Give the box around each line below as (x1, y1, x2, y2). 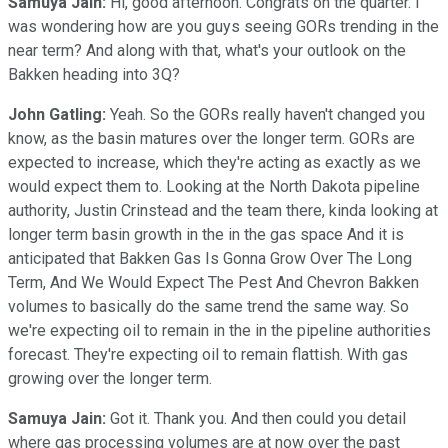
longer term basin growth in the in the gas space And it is (8, 224, 404, 244)
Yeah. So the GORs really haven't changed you (106, 104, 425, 124)
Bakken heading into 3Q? (8, 64, 180, 84)
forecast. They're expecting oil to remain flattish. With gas (8, 344, 408, 364)
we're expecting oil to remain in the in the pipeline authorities (8, 320, 431, 340)
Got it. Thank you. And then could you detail (106, 408, 406, 428)
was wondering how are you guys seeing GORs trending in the (8, 16, 439, 36)
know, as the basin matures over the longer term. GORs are (8, 128, 415, 148)
